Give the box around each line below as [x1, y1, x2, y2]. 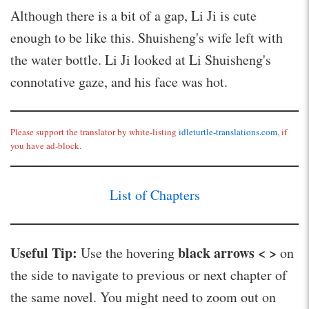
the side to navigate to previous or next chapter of [10, 266, 287, 285]
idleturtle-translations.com [179, 126, 277, 139]
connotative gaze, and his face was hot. [10, 72, 232, 91]
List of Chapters [109, 186, 200, 205]
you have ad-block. [10, 139, 81, 152]
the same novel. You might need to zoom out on [10, 288, 276, 307]
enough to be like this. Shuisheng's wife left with [10, 28, 283, 47]
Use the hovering [77, 243, 178, 263]
